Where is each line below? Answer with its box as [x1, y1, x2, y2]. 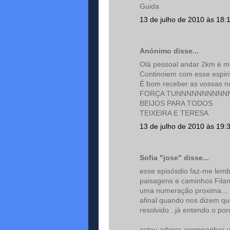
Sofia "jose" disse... [140, 154, 209, 162]
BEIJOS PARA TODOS [140, 99, 213, 107]
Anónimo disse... [140, 47, 199, 55]
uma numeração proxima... [140, 186, 227, 195]
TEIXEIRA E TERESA [140, 109, 208, 117]
